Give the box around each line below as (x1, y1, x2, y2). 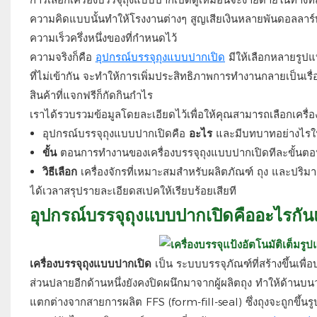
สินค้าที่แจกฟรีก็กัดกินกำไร (29, 88, 153, 102)
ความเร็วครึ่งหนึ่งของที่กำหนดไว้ (29, 30, 177, 45)
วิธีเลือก (42, 164, 77, 178)
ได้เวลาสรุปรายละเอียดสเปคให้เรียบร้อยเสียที (29, 183, 236, 197)
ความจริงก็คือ (29, 50, 92, 64)
